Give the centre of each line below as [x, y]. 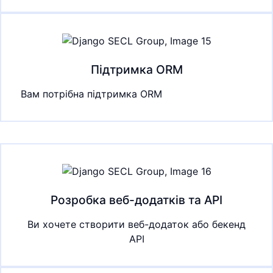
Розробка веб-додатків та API [136, 200]
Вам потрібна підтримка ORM [91, 94]
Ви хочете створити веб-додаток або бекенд [136, 225]
